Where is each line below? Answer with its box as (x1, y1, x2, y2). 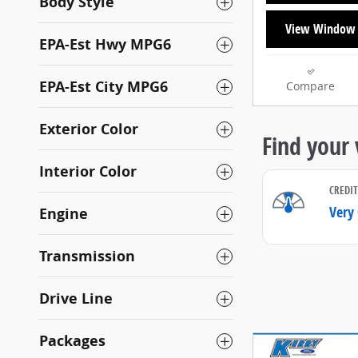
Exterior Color (39, 119, 138, 139)
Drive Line (39, 288, 113, 308)
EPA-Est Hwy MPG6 (39, 34, 171, 54)
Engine (39, 204, 88, 224)
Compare (286, 79, 335, 94)
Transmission (39, 246, 135, 266)
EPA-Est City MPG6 (39, 77, 168, 97)
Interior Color (39, 161, 137, 181)
